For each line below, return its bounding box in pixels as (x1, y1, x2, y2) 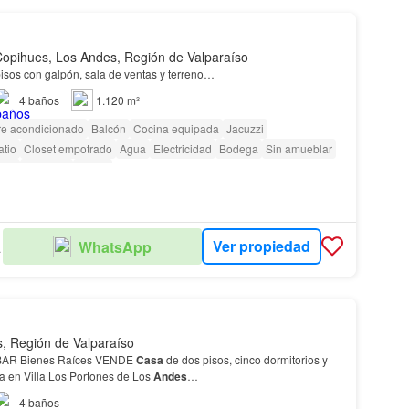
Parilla (76, 160, 109, 176)
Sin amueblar (265, 140, 332, 156)
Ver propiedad (212, 236, 310, 257)
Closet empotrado (23, 140, 112, 156)
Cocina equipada (132, 120, 219, 136)
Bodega (218, 140, 258, 156)
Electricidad (152, 140, 212, 156)
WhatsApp (79, 236, 152, 257)
